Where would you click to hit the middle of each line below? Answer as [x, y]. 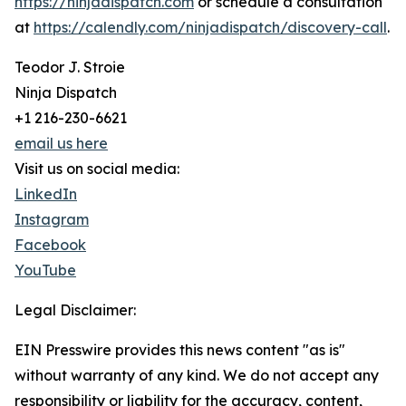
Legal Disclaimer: [75, 310]
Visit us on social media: [97, 169]
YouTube [45, 271]
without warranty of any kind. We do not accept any [197, 376]
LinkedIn [46, 194]
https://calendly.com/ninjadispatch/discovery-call [210, 28]
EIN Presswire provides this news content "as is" [180, 350]
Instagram [52, 220]
